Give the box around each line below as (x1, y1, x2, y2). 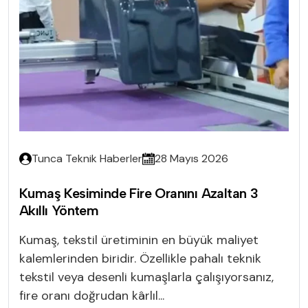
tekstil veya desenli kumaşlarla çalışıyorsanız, (19, 268, 274, 285)
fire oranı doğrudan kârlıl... (19, 287, 164, 304)
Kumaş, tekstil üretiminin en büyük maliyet (19, 231, 258, 248)
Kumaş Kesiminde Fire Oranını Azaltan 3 (19, 184, 258, 201)
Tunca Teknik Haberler (32, 151, 142, 166)
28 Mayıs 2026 (155, 151, 228, 166)
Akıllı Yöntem (19, 201, 99, 219)
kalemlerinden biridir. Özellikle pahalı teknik (19, 250, 261, 267)
